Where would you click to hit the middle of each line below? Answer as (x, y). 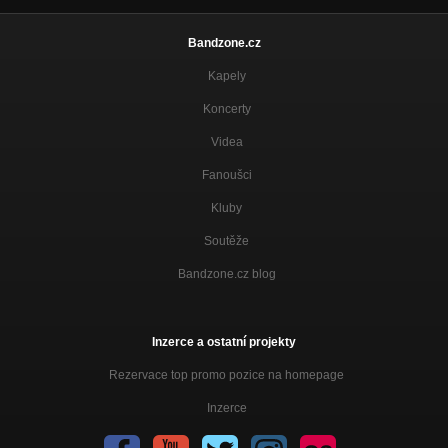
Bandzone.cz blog (226, 274)
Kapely (226, 76)
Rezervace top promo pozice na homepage (226, 375)
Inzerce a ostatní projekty (224, 342)
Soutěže (226, 241)
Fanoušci (226, 175)
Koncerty (226, 109)
